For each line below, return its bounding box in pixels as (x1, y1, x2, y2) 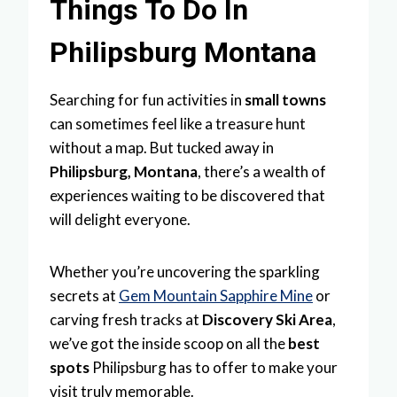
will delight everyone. (50, 209, 191, 229)
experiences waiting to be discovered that (50, 185, 325, 205)
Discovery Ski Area (202, 309, 332, 329)
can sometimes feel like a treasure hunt (50, 113, 306, 133)
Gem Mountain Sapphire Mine (119, 285, 313, 305)
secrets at (50, 285, 119, 305)
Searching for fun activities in (50, 90, 245, 109)
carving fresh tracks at (50, 309, 202, 329)
